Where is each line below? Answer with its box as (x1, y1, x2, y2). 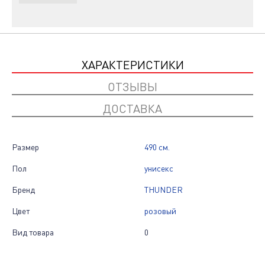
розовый (144, 206, 176, 216)
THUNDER (144, 185, 183, 195)
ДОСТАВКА (103, 101, 162, 117)
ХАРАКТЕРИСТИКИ (81, 57, 184, 73)
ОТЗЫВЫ (108, 79, 157, 95)
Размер (12, 142, 39, 153)
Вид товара (12, 227, 54, 238)
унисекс (144, 163, 173, 174)
